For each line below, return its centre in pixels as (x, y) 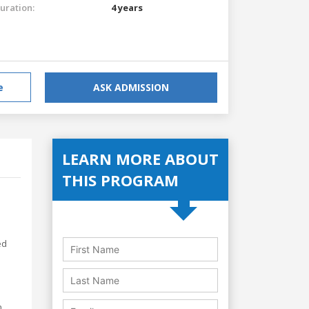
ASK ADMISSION (131, 87)
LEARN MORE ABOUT (140, 158)
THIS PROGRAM (120, 180)
